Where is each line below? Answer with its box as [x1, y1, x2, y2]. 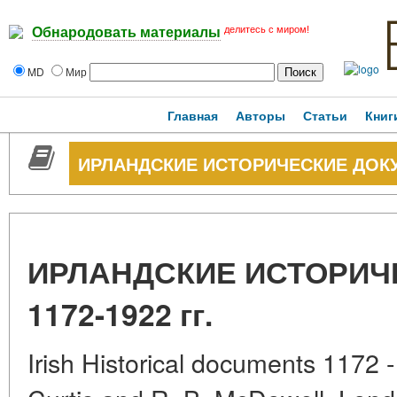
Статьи [303, 106, 347, 124]
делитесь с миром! [224, 24, 309, 35]
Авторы [236, 106, 285, 124]
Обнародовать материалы [32, 25, 221, 41]
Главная [167, 106, 218, 124]
